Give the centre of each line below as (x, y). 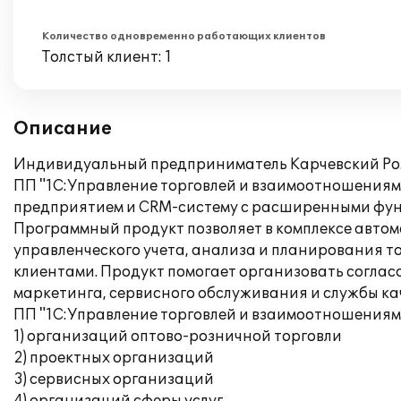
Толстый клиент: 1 (107, 57)
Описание (63, 129)
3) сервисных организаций (114, 380)
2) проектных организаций (114, 358)
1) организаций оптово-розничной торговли (178, 337)
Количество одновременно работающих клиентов (184, 36)
